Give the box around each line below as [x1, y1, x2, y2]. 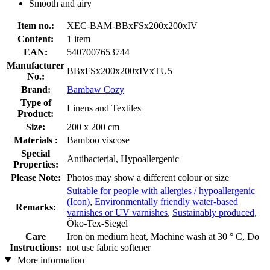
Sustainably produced [172, 207, 254, 218]
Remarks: [15, 201, 56, 212]
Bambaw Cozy [67, 84, 124, 95]
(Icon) [67, 196, 90, 207]
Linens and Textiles [67, 102, 141, 113]
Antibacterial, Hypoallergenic [67, 153, 179, 164]
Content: [17, 33, 54, 44]
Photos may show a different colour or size [67, 172, 229, 183]
